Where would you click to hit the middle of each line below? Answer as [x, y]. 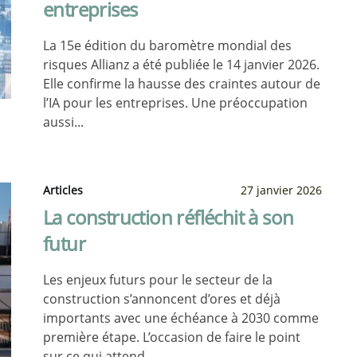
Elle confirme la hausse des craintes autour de [182, 84]
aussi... [63, 122]
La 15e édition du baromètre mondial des [167, 45]
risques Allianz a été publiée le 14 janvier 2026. [181, 65]
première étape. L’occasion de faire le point [172, 337]
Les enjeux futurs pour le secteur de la [158, 280]
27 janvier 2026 [281, 190]
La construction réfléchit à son [169, 217]
